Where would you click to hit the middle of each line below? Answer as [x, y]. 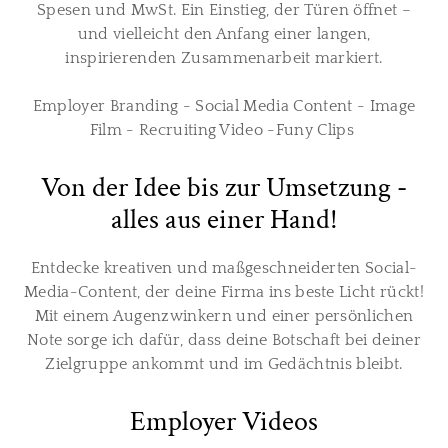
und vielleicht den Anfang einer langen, [224, 34]
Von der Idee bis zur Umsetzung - [224, 187]
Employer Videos [224, 421]
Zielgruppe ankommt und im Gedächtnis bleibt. [224, 364]
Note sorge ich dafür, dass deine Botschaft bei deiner [224, 340]
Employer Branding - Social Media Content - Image [224, 106]
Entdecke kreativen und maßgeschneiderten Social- [224, 268]
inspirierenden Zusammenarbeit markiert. [224, 58]
